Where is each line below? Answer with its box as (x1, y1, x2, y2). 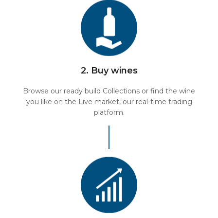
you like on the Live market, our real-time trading (26, 97, 192, 106)
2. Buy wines (80, 65, 138, 76)
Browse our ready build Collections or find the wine (23, 87, 195, 95)
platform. (93, 108, 125, 117)
